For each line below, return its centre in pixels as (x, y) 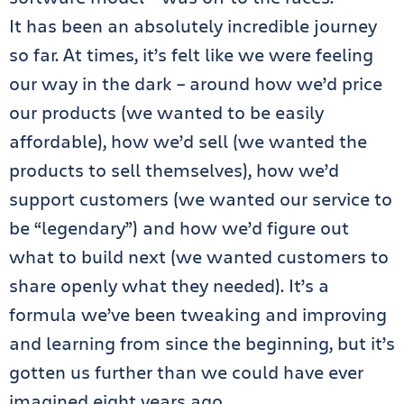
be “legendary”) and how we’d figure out (179, 228)
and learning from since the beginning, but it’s (202, 343)
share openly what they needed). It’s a (169, 285)
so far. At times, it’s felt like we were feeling (191, 55)
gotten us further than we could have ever (186, 372)
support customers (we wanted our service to (201, 199)
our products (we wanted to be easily (166, 112)
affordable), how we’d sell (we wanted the (188, 141)
